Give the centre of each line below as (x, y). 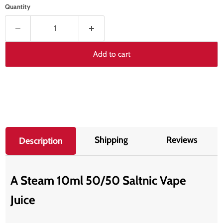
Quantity (18, 6)
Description (41, 141)
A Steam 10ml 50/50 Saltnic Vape (99, 180)
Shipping (111, 140)
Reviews (182, 140)
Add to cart (111, 54)
